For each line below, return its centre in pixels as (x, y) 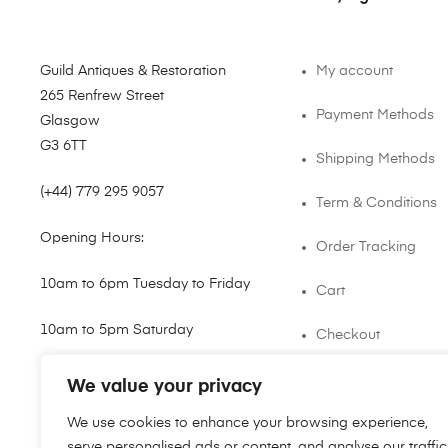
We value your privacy (164, 387)
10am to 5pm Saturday (116, 329)
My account (355, 70)
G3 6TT (63, 145)
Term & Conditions (377, 202)
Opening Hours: (92, 237)
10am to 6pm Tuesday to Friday (145, 283)
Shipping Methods (376, 158)
